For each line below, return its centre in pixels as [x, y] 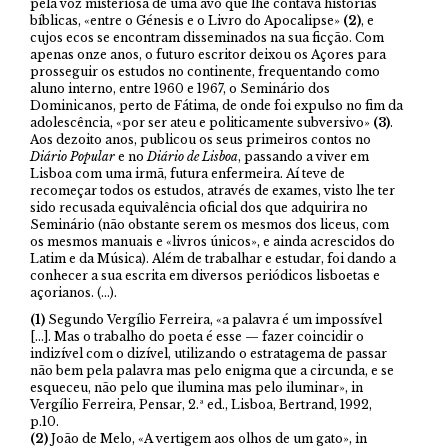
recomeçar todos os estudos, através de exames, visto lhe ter [212, 191]
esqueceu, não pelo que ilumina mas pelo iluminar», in [196, 388]
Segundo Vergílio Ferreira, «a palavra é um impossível [213, 320]
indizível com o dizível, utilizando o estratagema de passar [208, 354]
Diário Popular [72, 157]
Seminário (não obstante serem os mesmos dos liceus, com [209, 225]
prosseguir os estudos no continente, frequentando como [205, 72]
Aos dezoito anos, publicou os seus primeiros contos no [200, 140]
